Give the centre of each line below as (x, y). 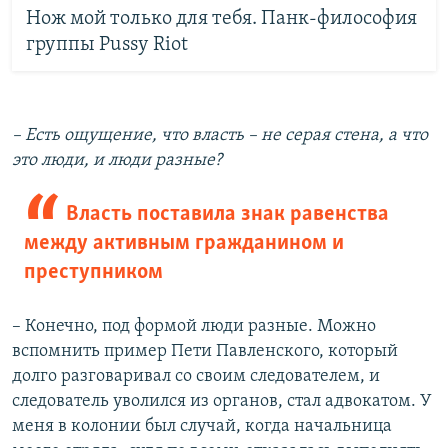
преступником (93, 272)
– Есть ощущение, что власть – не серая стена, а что (220, 135)
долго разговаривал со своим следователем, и (196, 376)
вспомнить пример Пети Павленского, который (205, 351)
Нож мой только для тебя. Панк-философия (221, 18)
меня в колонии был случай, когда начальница (202, 426)
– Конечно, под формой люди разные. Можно (194, 326)
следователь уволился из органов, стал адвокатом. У (222, 401)
